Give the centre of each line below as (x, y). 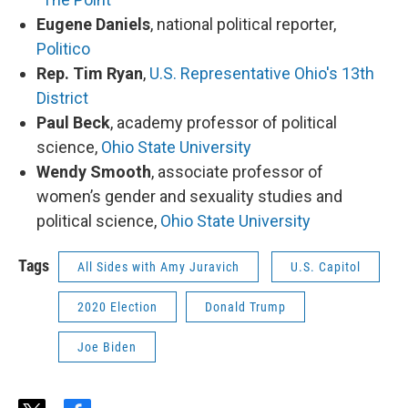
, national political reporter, (243, 25)
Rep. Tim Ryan (90, 74)
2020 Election (117, 307)
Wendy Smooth (94, 172)
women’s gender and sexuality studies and (189, 197)
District (62, 98)
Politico (63, 49)
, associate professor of (237, 172)
